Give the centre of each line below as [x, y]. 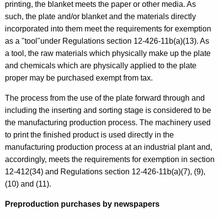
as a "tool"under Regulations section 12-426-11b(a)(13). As [107, 41]
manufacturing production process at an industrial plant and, [109, 147]
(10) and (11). [28, 184]
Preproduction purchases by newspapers [82, 204]
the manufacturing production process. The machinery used [108, 122]
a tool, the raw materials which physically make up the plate [108, 53]
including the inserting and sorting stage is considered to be [108, 110]
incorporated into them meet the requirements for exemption [108, 28]
